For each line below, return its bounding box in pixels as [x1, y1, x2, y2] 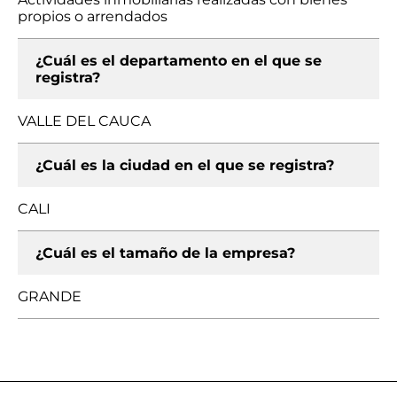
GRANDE [18, 288, 82, 305]
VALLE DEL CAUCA [18, 113, 151, 129]
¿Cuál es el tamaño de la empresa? [35, 245, 295, 261]
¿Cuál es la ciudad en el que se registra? [35, 157, 334, 174]
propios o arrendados [18, 8, 167, 25]
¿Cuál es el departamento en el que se [35, 52, 322, 69]
